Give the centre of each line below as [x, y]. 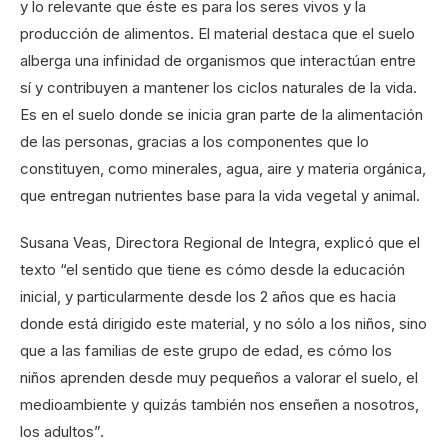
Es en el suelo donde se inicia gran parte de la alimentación [221, 114]
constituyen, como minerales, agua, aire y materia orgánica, [223, 168]
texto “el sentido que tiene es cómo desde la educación [212, 269]
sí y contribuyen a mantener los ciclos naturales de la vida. [218, 87]
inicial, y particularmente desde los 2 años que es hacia [208, 296]
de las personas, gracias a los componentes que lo [194, 141]
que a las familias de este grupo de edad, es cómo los [206, 350]
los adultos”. [62, 431]
